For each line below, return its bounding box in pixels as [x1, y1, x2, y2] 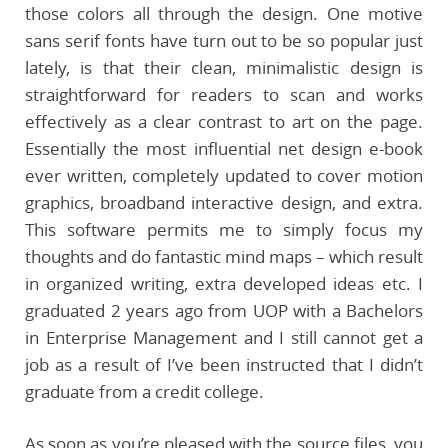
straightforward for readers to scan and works [25, 82, 423, 106]
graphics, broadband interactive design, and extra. [25, 190, 423, 214]
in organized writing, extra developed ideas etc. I [25, 271, 423, 295]
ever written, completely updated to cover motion [25, 163, 423, 187]
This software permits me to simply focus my [25, 217, 423, 241]
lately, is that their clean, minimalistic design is [25, 55, 423, 79]
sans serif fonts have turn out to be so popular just [25, 28, 423, 52]
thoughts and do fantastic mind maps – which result [25, 244, 423, 268]
